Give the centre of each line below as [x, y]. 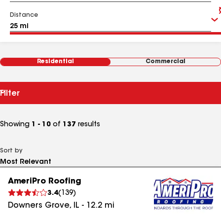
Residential [55, 62]
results [88, 125]
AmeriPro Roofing [45, 182]
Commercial [166, 62]
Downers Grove [39, 206]
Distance [24, 15]
